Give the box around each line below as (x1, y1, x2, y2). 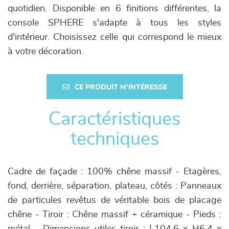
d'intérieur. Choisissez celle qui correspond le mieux (8, 33, 221, 42)
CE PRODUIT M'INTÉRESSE (74, 84, 167, 91)
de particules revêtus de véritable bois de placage (8, 196, 221, 205)
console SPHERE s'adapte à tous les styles (8, 18, 221, 28)
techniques (70, 130, 159, 149)
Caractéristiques (49, 110, 180, 129)
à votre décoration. (8, 47, 83, 57)
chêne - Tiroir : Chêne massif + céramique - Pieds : (8, 210, 221, 220)
